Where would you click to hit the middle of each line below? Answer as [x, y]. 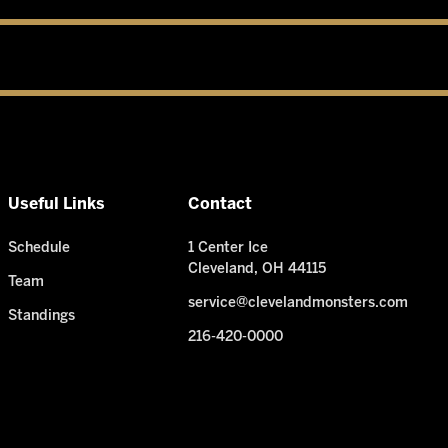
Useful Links [56, 205]
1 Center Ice [227, 249]
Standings [41, 316]
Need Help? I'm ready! [311, 428]
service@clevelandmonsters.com [297, 303]
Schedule [38, 249]
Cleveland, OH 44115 [256, 270]
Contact [219, 205]
